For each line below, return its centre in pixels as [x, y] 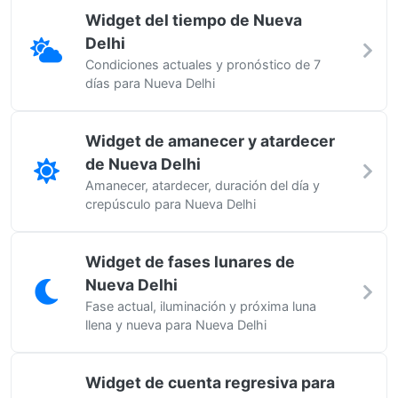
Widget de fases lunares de [190, 262]
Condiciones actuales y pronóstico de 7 [203, 64]
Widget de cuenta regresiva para [210, 382]
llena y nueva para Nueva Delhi [176, 325]
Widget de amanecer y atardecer [210, 141]
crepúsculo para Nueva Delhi [171, 204]
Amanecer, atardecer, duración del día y [203, 185]
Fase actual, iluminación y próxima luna [201, 306]
